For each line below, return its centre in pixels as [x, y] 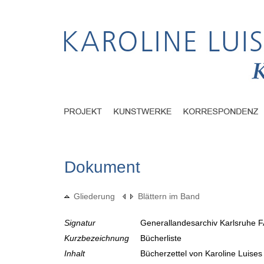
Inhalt [75, 254]
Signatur [80, 223]
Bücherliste [162, 238]
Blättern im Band [169, 197]
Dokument [102, 167]
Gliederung [94, 197]
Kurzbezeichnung [97, 238]
